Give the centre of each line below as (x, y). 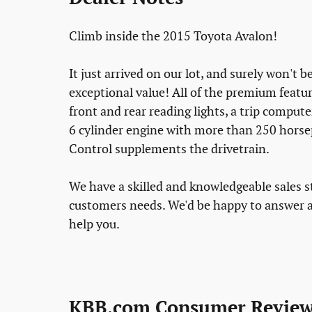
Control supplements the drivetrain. (169, 149)
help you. (94, 224)
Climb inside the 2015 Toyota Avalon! (173, 36)
